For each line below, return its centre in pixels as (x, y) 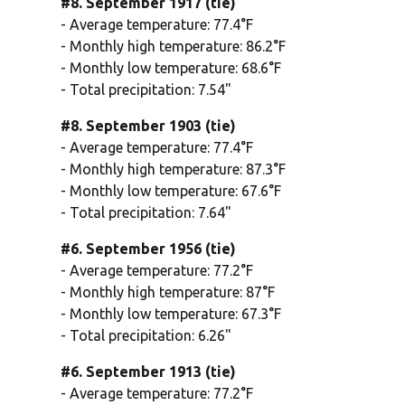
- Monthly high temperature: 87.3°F (174, 170)
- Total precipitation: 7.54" (146, 90)
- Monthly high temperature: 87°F (168, 292)
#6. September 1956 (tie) (149, 249)
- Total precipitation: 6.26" (146, 336)
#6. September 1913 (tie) (149, 372)
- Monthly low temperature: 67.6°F (171, 191)
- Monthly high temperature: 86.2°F (174, 47)
